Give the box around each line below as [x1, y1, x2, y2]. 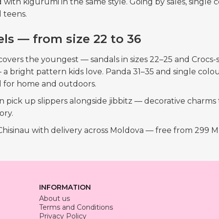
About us [39, 194, 70, 203]
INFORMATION [39, 183, 91, 192]
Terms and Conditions [39, 203, 113, 212]
